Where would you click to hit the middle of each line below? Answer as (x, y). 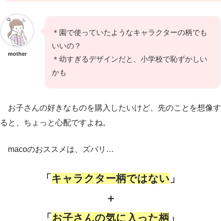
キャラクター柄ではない (110, 179)
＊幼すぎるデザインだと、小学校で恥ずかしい (129, 59)
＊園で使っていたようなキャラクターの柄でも (129, 33)
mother (17, 54)
